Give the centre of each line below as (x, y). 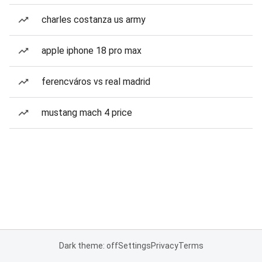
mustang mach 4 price (87, 113)
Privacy (164, 246)
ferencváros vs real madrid (96, 82)
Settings (134, 246)
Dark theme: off (88, 246)
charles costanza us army (94, 20)
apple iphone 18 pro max (92, 51)
